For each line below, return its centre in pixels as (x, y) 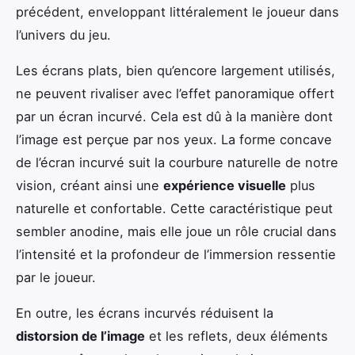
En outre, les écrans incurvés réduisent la (145, 313)
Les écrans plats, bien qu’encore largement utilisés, (176, 70)
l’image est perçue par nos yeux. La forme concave (174, 139)
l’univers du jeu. (63, 34)
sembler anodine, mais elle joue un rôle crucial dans (176, 231)
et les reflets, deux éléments (237, 336)
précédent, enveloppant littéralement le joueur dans (177, 11)
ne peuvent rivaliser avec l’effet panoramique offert (175, 93)
